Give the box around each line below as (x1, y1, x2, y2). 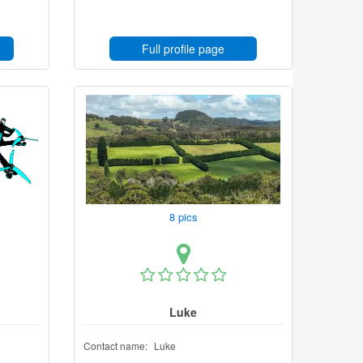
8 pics (165, 209, 204, 224)
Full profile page (142, 41, 224, 57)
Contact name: (83, 339, 147, 352)
